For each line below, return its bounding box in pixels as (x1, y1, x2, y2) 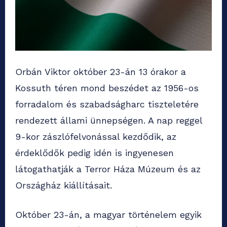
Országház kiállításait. (15, 180, 112, 191)
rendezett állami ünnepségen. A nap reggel (15, 115, 202, 126)
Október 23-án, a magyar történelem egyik (15, 209, 202, 220)
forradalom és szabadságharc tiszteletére (15, 99, 199, 110)
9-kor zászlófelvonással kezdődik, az (15, 131, 176, 142)
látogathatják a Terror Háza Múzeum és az (15, 164, 201, 175)
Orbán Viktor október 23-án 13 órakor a (15, 66, 186, 78)
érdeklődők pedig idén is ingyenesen (15, 147, 174, 159)
